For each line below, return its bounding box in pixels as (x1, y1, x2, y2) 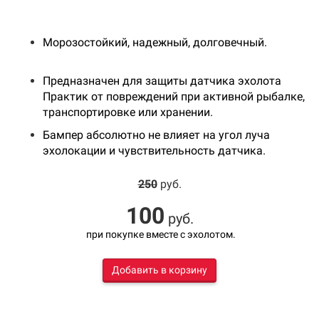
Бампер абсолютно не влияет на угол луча (43, 128, 270, 142)
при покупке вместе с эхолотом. (83, 229, 236, 241)
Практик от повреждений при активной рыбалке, (43, 90, 305, 104)
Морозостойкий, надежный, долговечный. (43, 36, 267, 50)
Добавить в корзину (112, 264, 207, 276)
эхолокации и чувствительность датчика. (43, 144, 266, 158)
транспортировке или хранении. (43, 105, 213, 120)
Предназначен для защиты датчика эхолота (43, 74, 281, 88)
